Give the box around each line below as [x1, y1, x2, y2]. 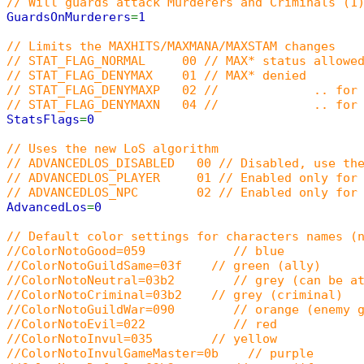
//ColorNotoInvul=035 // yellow [6, 332, 277, 345]
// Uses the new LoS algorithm [6, 142, 219, 155]
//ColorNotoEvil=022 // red [6, 318, 277, 331]
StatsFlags [6, 113, 80, 126]
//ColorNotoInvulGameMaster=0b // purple [6, 347, 314, 360]
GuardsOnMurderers [6, 11, 131, 24]
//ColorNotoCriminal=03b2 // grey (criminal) [6, 288, 343, 301]
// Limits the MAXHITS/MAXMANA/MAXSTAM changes [6, 40, 336, 53]
